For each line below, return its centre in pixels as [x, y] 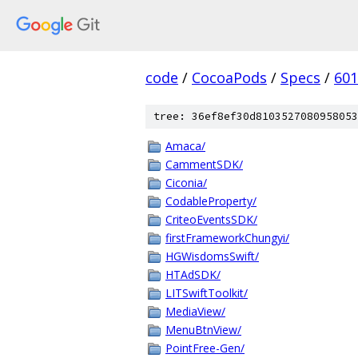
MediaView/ [195, 311]
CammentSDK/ [204, 164]
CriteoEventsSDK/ [211, 219]
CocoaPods [229, 78]
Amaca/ [185, 146]
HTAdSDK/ [193, 274]
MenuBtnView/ [203, 330]
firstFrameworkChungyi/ [227, 238]
